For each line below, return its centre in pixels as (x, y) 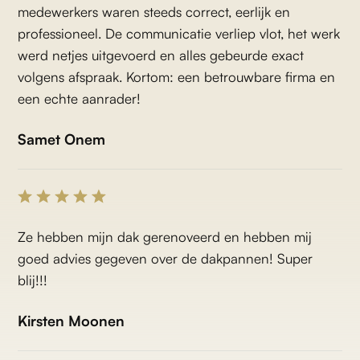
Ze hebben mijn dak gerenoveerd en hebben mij (165, 236)
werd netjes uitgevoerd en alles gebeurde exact (161, 55)
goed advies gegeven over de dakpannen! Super (166, 258)
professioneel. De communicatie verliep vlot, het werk (179, 33)
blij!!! (33, 280)
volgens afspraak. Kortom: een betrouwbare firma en (177, 76)
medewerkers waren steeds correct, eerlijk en (154, 11)
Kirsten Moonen (72, 320)
